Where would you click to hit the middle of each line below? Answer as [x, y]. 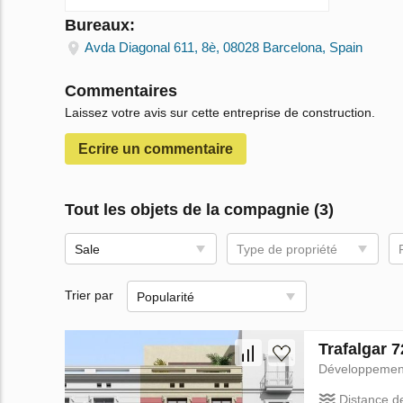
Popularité [166, 297]
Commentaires [121, 91]
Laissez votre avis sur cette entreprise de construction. [220, 113]
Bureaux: [100, 26]
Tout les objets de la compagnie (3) [199, 210]
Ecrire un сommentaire [156, 149]
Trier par [89, 296]
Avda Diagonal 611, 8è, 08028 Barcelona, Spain [224, 48]
